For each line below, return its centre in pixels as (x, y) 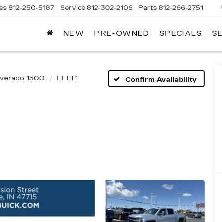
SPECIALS (181, 34)
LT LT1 (67, 78)
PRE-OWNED (122, 34)
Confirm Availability (161, 80)
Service (73, 8)
